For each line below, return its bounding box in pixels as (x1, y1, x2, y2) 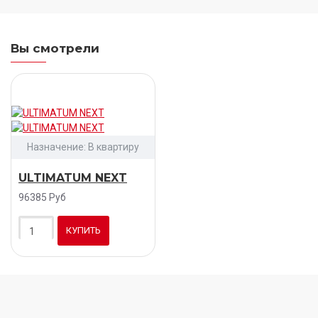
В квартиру (87, 141, 139, 153)
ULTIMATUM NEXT (18, 170, 127, 185)
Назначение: (26, 141, 86, 153)
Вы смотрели (11, 40, 99, 55)
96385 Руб (18, 191, 66, 203)
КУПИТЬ (66, 224, 101, 236)
